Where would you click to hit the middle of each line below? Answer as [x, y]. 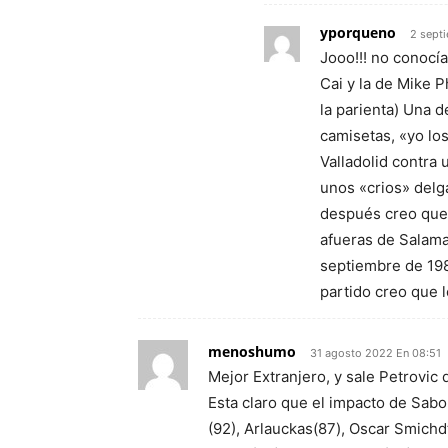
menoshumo [252, 351]
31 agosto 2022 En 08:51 [375, 353]
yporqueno [358, 32]
